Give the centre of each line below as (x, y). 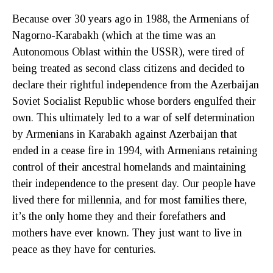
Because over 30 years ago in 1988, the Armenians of (131, 19)
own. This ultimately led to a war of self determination (133, 117)
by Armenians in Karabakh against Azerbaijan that (125, 134)
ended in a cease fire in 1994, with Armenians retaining (135, 150)
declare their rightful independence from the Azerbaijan (136, 84)
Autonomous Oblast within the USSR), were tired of (128, 51)
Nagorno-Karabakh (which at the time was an (114, 35)
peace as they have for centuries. (84, 249)
